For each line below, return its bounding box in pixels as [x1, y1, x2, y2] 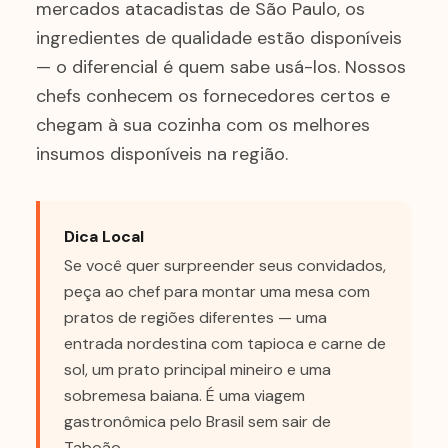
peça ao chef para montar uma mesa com [64, 281, 370, 302]
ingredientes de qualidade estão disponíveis [36, 26, 402, 50]
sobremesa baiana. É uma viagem [64, 385, 305, 406]
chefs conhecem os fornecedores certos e [36, 84, 390, 108]
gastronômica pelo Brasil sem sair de [64, 411, 331, 432]
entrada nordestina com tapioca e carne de [64, 333, 386, 354]
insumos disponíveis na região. [36, 142, 288, 166]
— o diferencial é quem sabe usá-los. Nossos [36, 55, 406, 79]
